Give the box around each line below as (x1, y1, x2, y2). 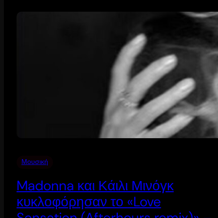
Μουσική (21, 157, 48, 166)
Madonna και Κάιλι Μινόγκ (17, 176, 174, 195)
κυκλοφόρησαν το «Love (17, 192, 161, 211)
